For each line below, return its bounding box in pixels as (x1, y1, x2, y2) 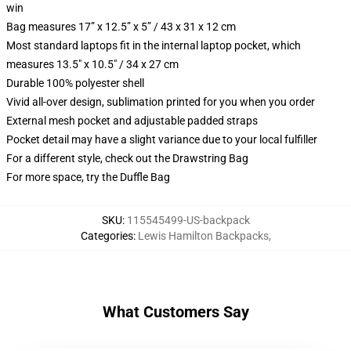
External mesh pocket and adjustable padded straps (6, 114, 258, 127)
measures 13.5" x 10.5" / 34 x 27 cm (6, 58, 179, 71)
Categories (80, 230, 133, 242)
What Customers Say (102, 302, 249, 321)
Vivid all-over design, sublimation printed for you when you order (6, 96, 315, 108)
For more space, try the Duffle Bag (6, 171, 170, 183)
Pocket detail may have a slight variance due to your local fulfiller (6, 133, 317, 146)
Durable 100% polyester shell (6, 77, 144, 89)
